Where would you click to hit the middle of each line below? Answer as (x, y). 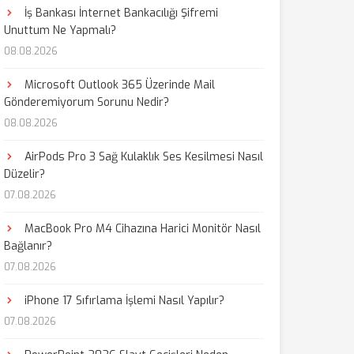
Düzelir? (24, 174)
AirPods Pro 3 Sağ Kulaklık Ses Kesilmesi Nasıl (142, 157)
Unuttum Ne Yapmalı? (60, 30)
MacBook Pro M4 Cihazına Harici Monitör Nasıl (141, 229)
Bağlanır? (28, 246)
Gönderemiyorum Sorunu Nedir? (86, 102)
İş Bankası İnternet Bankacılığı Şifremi (119, 13)
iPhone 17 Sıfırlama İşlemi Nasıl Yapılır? (122, 301)
